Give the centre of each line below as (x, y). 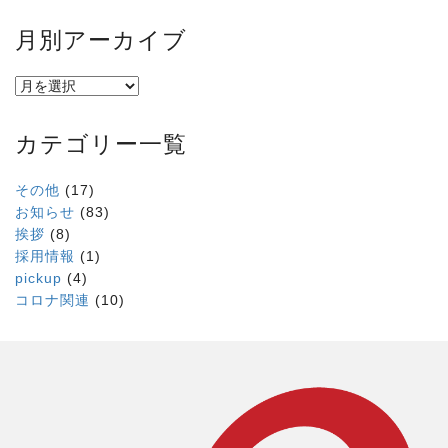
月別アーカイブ (101, 38)
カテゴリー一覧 (101, 143)
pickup (38, 278)
